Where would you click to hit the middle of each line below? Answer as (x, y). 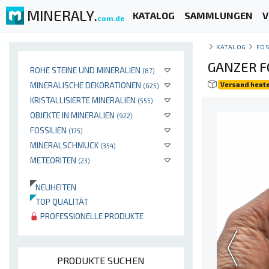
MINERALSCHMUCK (65, 145)
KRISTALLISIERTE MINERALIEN (84, 100)
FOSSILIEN (49, 130)
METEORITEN (54, 160)
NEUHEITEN (53, 187)
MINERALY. (62, 15)
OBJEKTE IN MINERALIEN (73, 115)
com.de (111, 18)
